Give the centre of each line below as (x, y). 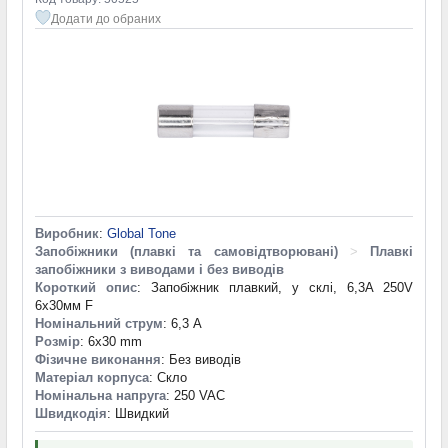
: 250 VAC (195, 395)
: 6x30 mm (111, 341)
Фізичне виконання (98, 359)
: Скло (168, 377)
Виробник (67, 233)
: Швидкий (138, 413)
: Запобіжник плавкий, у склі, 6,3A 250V (275, 287)
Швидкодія (71, 413)
